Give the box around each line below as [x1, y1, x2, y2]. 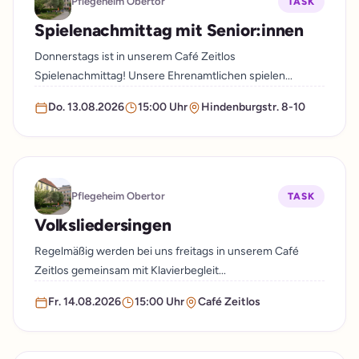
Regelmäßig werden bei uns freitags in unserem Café [34, 244, 299, 258]
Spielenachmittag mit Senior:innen [34, 20, 305, 40]
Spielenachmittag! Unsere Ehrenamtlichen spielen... [34, 69, 292, 83]
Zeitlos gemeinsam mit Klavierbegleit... [34, 264, 226, 277]
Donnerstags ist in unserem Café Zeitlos [34, 50, 236, 63]
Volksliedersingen [34, 215, 171, 235]
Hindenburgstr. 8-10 [201, 100, 305, 114]
